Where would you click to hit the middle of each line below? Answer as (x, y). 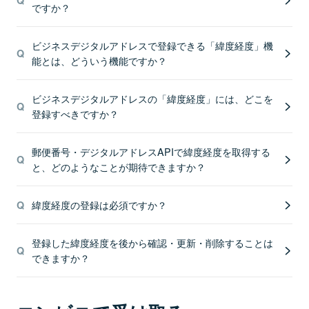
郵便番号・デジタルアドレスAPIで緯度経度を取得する (151, 151)
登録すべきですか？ (75, 113)
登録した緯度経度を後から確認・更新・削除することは (152, 242)
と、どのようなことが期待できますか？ (118, 167)
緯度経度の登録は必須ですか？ (99, 205)
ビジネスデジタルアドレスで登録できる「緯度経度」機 (152, 45)
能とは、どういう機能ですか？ (99, 60)
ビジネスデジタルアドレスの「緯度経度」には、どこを (152, 98)
